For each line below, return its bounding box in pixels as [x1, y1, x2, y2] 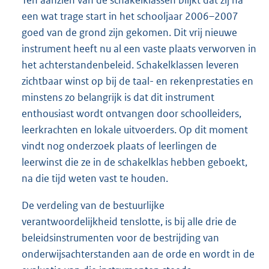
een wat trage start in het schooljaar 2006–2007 [22, 10, 238, 23]
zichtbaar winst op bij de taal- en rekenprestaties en [22, 74, 253, 88]
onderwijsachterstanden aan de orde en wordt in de [22, 247, 255, 261]
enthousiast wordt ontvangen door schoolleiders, [22, 107, 241, 121]
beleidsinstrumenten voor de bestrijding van [22, 231, 219, 245]
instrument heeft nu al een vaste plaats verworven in [22, 42, 256, 56]
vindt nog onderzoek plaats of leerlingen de [22, 139, 217, 153]
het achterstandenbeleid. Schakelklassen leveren [22, 58, 239, 72]
